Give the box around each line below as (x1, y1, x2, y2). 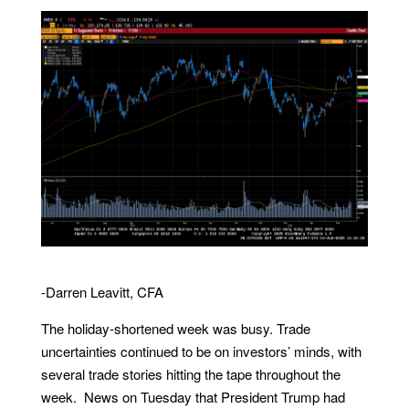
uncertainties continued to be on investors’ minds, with (40, 341, 362, 362)
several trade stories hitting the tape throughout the (40, 364, 341, 384)
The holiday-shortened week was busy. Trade (40, 319, 310, 339)
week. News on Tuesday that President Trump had (40, 387, 345, 407)
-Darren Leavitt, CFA (40, 282, 163, 302)
